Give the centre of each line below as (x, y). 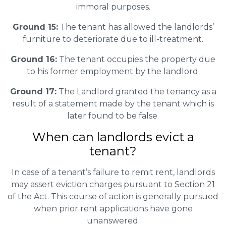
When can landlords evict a (113, 137)
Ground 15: (35, 27)
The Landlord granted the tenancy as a (136, 91)
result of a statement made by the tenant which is (113, 103)
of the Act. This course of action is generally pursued (113, 196)
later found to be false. (113, 116)
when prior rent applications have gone (113, 208)
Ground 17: (33, 91)
